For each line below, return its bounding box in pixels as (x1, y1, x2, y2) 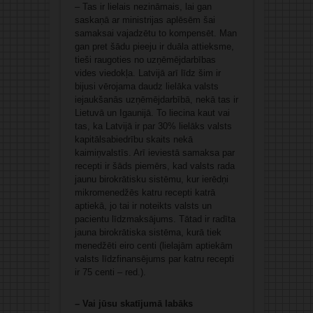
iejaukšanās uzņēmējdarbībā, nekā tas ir (74, 94, 238, 105)
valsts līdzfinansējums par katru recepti (74, 254, 234, 265)
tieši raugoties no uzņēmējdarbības (74, 54, 216, 66)
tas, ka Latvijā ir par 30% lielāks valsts (74, 121, 232, 132)
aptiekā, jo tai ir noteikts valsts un (74, 201, 212, 212)
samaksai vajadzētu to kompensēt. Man (74, 28, 237, 39)
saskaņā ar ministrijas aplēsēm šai (74, 15, 215, 26)
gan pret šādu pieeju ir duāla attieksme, (74, 41, 234, 52)
